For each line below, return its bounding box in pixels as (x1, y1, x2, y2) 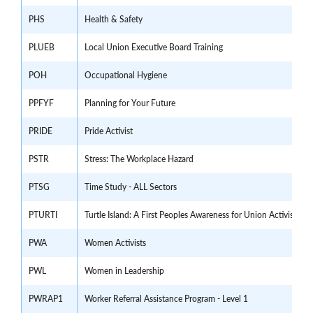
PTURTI (29, 210, 57, 221)
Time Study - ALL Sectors (85, 182, 177, 193)
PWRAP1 (29, 293, 63, 305)
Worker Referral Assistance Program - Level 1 (85, 293, 248, 305)
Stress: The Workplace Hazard (85, 154, 194, 165)
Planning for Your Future (85, 98, 175, 109)
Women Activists (85, 238, 146, 249)
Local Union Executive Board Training (85, 42, 223, 53)
